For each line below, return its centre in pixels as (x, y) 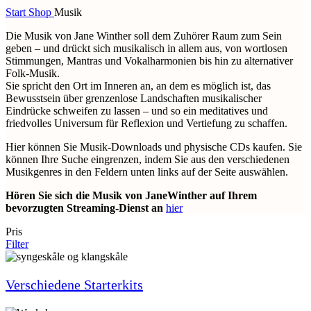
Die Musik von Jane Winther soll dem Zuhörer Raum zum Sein (144, 36)
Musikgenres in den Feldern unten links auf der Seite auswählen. (147, 172)
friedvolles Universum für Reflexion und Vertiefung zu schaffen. (146, 123)
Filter (17, 244)
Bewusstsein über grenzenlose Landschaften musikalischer (134, 98)
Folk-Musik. (33, 73)
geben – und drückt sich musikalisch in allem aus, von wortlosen (146, 48)
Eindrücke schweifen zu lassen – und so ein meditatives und (137, 111)
